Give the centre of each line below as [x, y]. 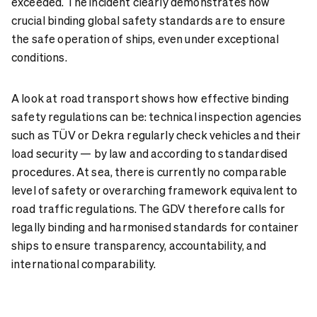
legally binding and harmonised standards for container [155, 226]
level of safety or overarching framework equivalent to [155, 190]
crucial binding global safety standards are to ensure [149, 20]
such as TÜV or [52, 134]
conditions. [39, 57]
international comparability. [84, 263]
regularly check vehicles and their [213, 134]
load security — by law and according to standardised [150, 153]
